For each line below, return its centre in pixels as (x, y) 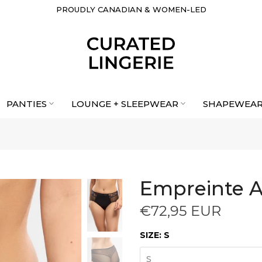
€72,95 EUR (180, 211)
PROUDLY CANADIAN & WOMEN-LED (131, 9)
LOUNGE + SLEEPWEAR (125, 104)
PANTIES (26, 104)
